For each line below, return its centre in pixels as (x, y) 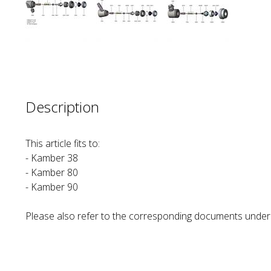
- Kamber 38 (52, 158)
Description (62, 107)
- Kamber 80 (52, 172)
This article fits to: (63, 143)
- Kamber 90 (52, 187)
